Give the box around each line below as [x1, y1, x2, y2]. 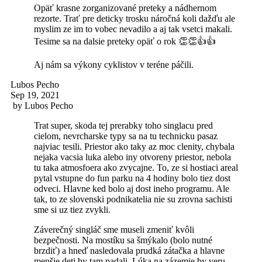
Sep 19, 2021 [11, 89, 60, 100]
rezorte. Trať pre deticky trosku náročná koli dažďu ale [34, 13, 235, 23]
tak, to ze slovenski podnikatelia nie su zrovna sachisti [34, 194, 232, 204]
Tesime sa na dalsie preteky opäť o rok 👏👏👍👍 [34, 36, 216, 46]
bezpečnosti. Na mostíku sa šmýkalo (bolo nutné [34, 235, 212, 245]
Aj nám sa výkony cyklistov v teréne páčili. [34, 59, 194, 70]
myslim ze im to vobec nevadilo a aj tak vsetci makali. [34, 23, 232, 34]
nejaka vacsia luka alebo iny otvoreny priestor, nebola [34, 151, 231, 162]
